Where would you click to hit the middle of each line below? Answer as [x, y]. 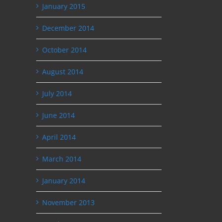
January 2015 [64, 6]
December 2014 [68, 28]
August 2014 [63, 71]
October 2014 [64, 50]
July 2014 [57, 93]
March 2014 [62, 159]
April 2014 [59, 137]
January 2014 [64, 180]
